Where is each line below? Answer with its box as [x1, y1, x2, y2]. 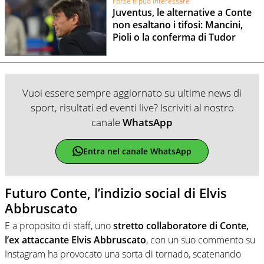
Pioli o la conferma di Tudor [112, 30, 236, 44]
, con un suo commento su [146, 233, 255, 247]
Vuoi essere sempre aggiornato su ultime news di [22, 85, 242, 100]
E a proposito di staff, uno [5, 219, 113, 233]
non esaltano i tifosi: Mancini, [112, 18, 243, 31]
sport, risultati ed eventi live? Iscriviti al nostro [30, 100, 234, 114]
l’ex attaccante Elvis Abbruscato [5, 233, 146, 247]
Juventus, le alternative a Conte [112, 5, 252, 19]
